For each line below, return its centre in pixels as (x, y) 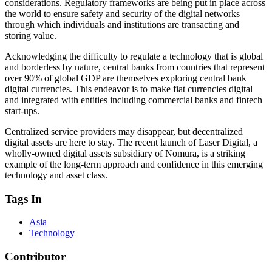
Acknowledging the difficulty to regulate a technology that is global (134, 56)
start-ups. (22, 110)
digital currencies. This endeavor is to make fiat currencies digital (129, 89)
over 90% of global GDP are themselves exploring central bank (126, 78)
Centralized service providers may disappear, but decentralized (124, 131)
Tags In (23, 199)
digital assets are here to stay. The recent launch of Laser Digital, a (131, 142)
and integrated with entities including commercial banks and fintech (134, 100)
